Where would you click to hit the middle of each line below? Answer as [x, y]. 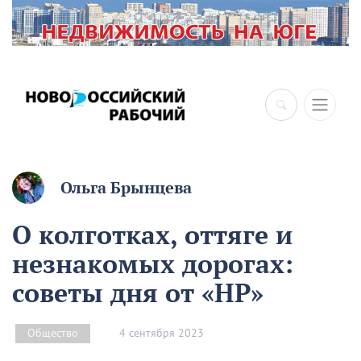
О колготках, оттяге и [152, 235]
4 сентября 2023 [162, 333]
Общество [53, 334]
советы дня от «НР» [138, 293]
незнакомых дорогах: [153, 264]
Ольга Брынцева [126, 188]
